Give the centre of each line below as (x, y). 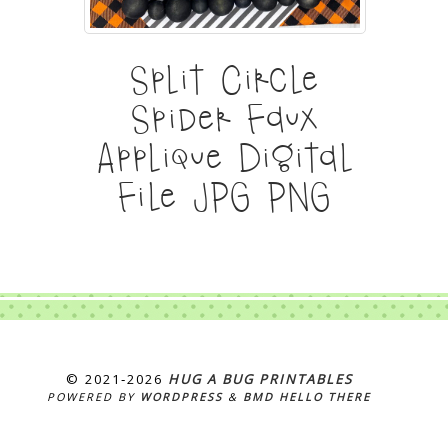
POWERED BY (93, 396)
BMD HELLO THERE (307, 396)
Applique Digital (224, 155)
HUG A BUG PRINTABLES (260, 379)
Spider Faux (224, 116)
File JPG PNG (224, 194)
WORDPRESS (181, 396)
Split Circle (224, 77)
